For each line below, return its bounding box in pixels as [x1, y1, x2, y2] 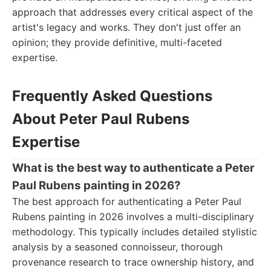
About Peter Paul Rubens [12, 110, 189, 128]
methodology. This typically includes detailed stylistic [12, 226, 257, 238]
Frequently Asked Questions [12, 87, 212, 105]
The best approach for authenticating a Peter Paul [12, 195, 241, 207]
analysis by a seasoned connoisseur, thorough [12, 241, 223, 253]
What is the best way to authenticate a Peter [12, 161, 255, 175]
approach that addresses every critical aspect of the [12, 6, 253, 18]
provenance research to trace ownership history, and [12, 256, 254, 268]
